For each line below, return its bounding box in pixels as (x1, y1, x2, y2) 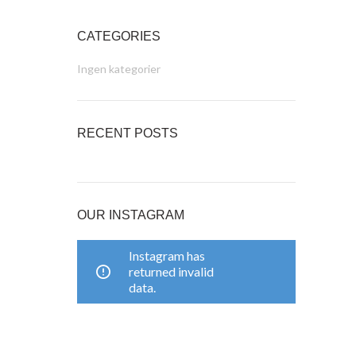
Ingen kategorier (76, 62, 161, 75)
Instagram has (128, 248, 205, 263)
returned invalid (128, 264, 214, 279)
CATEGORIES (76, 29, 161, 43)
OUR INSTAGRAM (76, 208, 184, 222)
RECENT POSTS (76, 126, 178, 140)
